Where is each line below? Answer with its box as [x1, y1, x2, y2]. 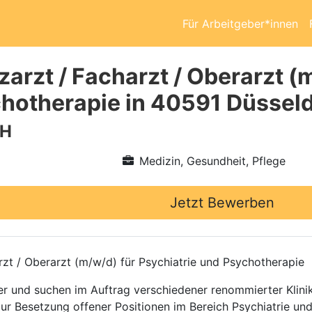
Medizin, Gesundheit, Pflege [139, 154, 286, 168]
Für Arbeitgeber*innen [182, 16, 298, 31]
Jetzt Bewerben [170, 194, 274, 211]
